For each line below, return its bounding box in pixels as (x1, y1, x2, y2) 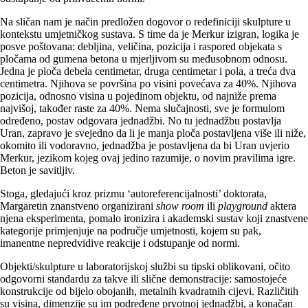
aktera (267, 200, 296, 212)
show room (156, 200, 204, 212)
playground (218, 200, 267, 212)
